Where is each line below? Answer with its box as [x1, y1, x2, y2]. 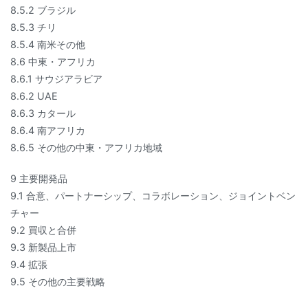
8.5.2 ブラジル [10, 3, 76, 16]
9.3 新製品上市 [10, 241, 76, 253]
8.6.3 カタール [10, 107, 76, 119]
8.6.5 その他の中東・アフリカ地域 [10, 141, 162, 153]
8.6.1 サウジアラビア [10, 72, 102, 85]
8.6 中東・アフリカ [10, 55, 96, 67]
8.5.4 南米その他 [10, 38, 85, 50]
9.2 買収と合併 [10, 223, 76, 236]
